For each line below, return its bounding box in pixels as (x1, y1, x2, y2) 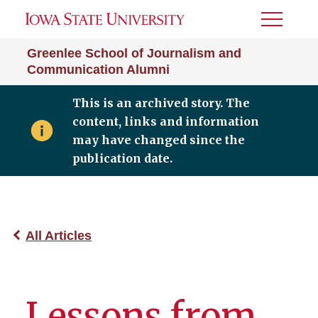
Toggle (261, 18, 300, 30)
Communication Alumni (27, 62, 170, 77)
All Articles (26, 229, 92, 243)
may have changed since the (72, 133, 245, 147)
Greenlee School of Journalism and (27, 46, 241, 60)
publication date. (72, 151, 172, 165)
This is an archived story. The (72, 96, 250, 110)
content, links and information (72, 114, 259, 128)
